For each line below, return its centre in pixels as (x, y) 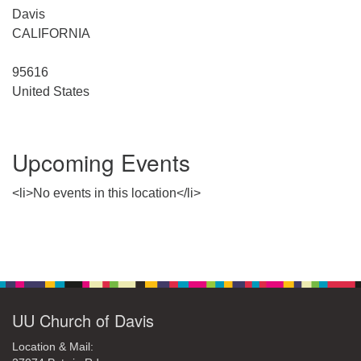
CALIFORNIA (51, 33)
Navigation (42, 266)
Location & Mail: (53, 347)
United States (51, 91)
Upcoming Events (101, 162)
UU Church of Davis (83, 320)
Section (33, 247)
